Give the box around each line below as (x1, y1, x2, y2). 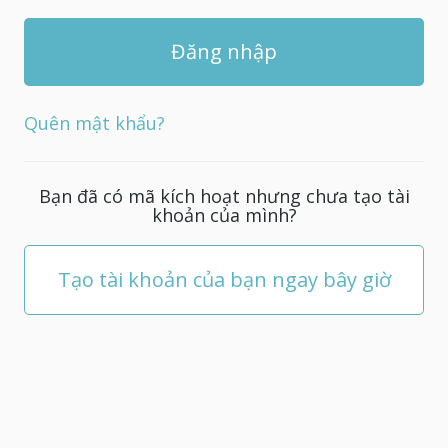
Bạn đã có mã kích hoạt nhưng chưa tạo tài (38, 184, 410, 208)
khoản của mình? (151, 203, 297, 227)
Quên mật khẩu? (24, 111, 165, 135)
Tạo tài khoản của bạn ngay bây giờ (57, 266, 391, 293)
